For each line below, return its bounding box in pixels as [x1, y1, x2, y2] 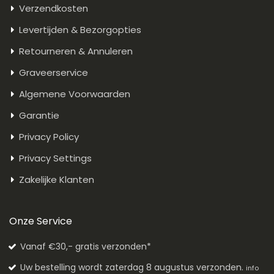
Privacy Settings [19, 152, 92, 165]
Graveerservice [19, 66, 88, 80]
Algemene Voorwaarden [19, 87, 130, 101]
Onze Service [9, 214, 72, 229]
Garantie [19, 109, 59, 122]
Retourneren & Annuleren [19, 45, 133, 58]
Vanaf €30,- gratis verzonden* [20, 240, 151, 253]
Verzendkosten [19, 2, 88, 15]
